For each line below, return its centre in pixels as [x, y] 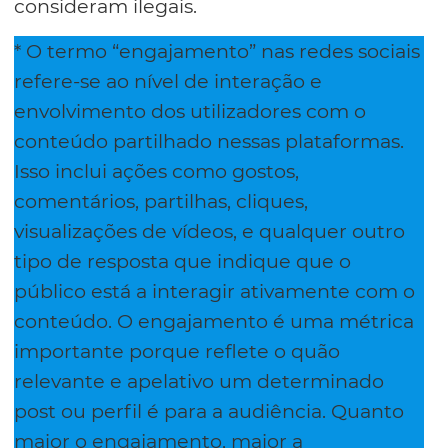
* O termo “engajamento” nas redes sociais [217, 50]
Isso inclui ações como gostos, [156, 170]
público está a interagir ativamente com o [214, 290]
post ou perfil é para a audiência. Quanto [209, 410]
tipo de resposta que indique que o [182, 260]
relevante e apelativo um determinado [199, 380]
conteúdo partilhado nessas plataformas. [209, 140]
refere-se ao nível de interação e [168, 80]
